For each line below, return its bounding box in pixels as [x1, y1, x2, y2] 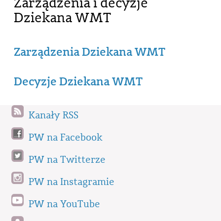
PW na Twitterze [29, 153, 106, 167]
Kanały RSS [29, 109, 78, 122]
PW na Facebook [29, 131, 103, 145]
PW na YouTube [29, 198, 100, 211]
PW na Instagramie [29, 176, 114, 189]
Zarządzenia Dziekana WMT [14, 43, 165, 60]
